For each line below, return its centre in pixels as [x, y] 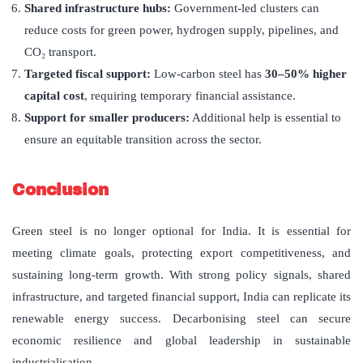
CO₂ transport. [60, 52]
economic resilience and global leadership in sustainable [181, 341]
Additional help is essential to [265, 118]
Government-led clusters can [245, 9]
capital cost [54, 96]
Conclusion [60, 190]
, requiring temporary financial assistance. [190, 96]
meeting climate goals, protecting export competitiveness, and [181, 253]
